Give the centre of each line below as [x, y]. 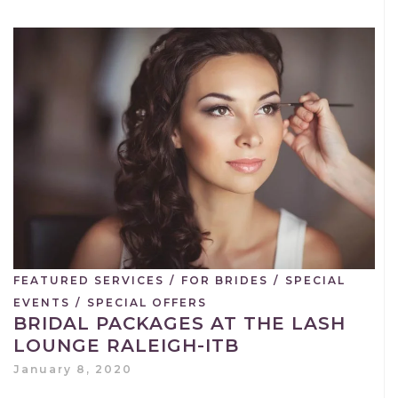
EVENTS [42, 303]
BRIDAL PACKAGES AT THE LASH [179, 324]
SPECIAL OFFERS [147, 303]
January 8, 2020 [73, 370]
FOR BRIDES [225, 281]
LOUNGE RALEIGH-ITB [126, 346]
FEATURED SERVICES [89, 281]
